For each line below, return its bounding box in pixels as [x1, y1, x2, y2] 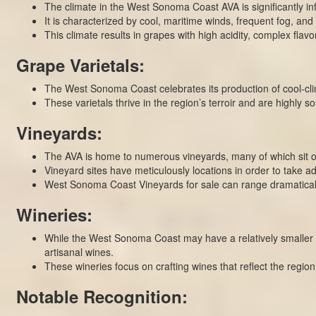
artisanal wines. [44, 244, 114, 259]
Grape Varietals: [16, 52, 145, 77]
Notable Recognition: [16, 284, 188, 308]
